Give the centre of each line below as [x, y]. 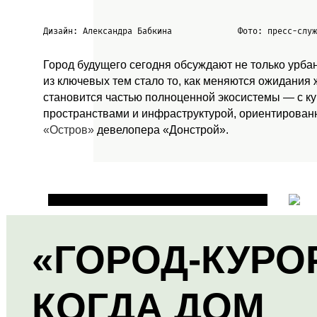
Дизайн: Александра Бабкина [108, 31]
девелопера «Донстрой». [161, 130]
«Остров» [69, 130]
